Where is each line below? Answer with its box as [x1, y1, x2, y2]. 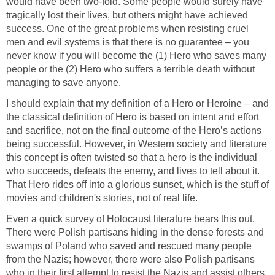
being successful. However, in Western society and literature [6, 138, 267, 149]
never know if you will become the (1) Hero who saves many [6, 50, 266, 61]
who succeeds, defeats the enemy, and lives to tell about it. [6, 165, 260, 176]
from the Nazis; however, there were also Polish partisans [6, 254, 255, 265]
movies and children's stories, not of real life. [6, 192, 198, 203]
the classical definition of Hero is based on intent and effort [6, 111, 259, 122]
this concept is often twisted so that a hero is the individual [6, 152, 257, 163]
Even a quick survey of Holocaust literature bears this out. [6, 213, 255, 224]
